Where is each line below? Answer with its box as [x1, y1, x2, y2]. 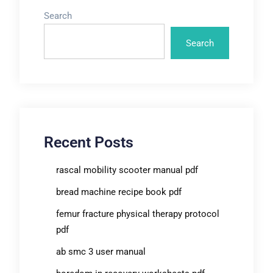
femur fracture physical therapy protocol [55, 208, 219, 219]
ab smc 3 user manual [55, 246, 146, 257]
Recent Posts [43, 133, 133, 151]
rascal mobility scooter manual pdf [55, 165, 198, 175]
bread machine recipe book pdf [55, 186, 182, 197]
